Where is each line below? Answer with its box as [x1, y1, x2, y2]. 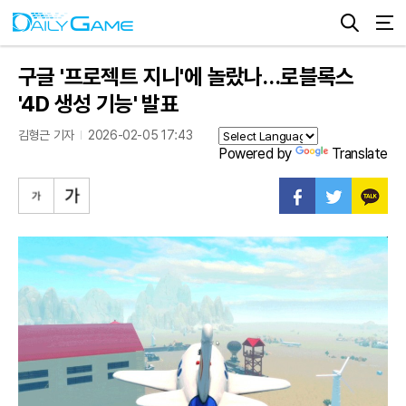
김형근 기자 [18, 128, 74, 142]
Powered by [217, 145, 295, 162]
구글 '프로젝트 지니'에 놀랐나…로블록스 [18, 63, 354, 90]
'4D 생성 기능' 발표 [18, 91, 179, 117]
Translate [331, 145, 388, 162]
